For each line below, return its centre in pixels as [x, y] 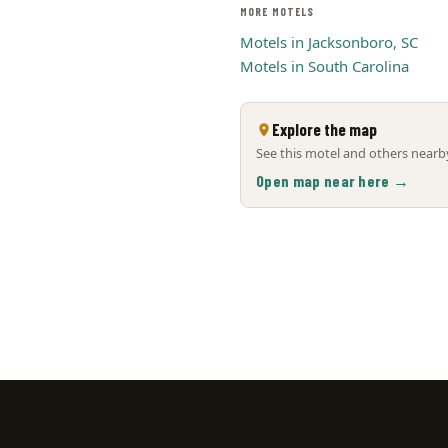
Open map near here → [333, 180]
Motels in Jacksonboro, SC [329, 42]
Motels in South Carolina [324, 66]
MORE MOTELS [277, 11]
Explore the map [324, 129]
